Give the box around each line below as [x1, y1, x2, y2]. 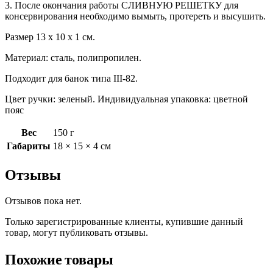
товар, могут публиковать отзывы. [5, 227, 148, 238]
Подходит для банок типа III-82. [5, 73, 138, 83]
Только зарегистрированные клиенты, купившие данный [5, 216, 243, 227]
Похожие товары [5, 250, 113, 268]
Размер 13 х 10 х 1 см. [5, 31, 95, 42]
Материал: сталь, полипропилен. [5, 52, 141, 63]
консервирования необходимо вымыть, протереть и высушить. [5, 10, 266, 21]
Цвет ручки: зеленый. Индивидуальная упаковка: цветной [5, 93, 248, 104]
